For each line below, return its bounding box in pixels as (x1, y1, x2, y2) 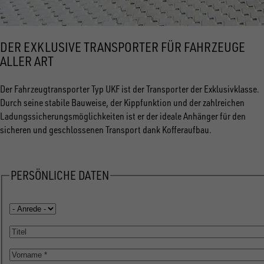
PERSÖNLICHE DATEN (11, 168, 109, 183)
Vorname (9, 247, 41, 260)
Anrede (9, 202, 35, 214)
